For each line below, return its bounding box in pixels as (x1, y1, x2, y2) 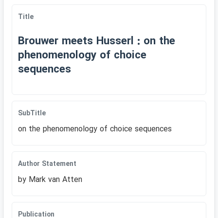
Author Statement (18, 159, 76, 169)
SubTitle (18, 108, 46, 119)
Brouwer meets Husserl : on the (18, 33, 175, 50)
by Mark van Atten (18, 174, 82, 186)
